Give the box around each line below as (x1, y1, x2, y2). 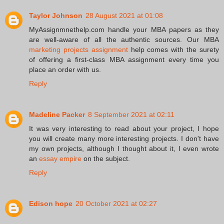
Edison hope (29, 199, 72, 207)
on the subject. (81, 154, 130, 162)
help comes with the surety (127, 45, 219, 53)
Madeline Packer (29, 110, 85, 118)
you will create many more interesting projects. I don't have (29, 134, 219, 142)
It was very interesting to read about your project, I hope (29, 124, 219, 132)
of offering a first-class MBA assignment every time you (29, 55, 219, 63)
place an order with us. (29, 65, 101, 73)
